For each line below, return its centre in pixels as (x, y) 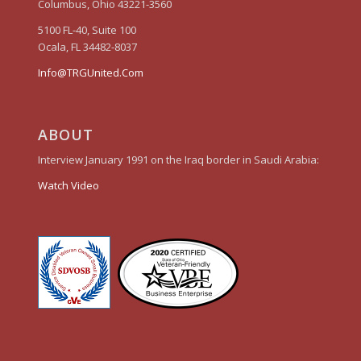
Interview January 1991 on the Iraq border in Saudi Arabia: (178, 159)
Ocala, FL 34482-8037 (87, 47)
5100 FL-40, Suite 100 (87, 30)
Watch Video (68, 185)
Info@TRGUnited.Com (90, 73)
